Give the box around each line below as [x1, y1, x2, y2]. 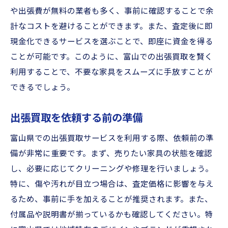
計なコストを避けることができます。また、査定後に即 [10, 22, 213, 31]
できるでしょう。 [10, 83, 75, 92]
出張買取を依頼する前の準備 [10, 112, 142, 124]
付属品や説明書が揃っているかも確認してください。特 [10, 210, 213, 219]
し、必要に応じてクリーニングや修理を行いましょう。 [10, 164, 213, 174]
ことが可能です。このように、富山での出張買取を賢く [10, 52, 213, 62]
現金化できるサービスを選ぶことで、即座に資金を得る [10, 37, 213, 46]
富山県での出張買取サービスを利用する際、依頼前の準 [10, 134, 214, 143]
